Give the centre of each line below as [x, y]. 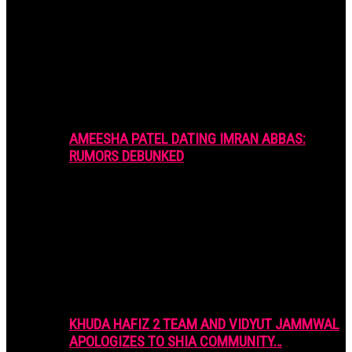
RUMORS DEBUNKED [126, 156]
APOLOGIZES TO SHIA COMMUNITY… [176, 341]
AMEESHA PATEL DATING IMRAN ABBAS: [187, 139]
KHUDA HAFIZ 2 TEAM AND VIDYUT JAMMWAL [204, 324]
